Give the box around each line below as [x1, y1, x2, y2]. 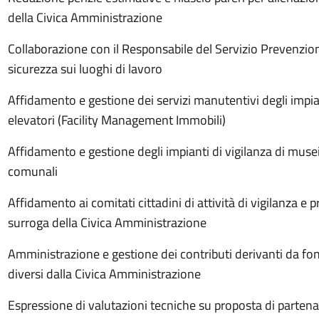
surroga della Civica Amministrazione [8, 213, 206, 232]
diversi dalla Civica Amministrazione [8, 264, 201, 283]
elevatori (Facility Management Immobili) [8, 110, 226, 130]
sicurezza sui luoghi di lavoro [8, 59, 162, 78]
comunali [8, 162, 58, 181]
